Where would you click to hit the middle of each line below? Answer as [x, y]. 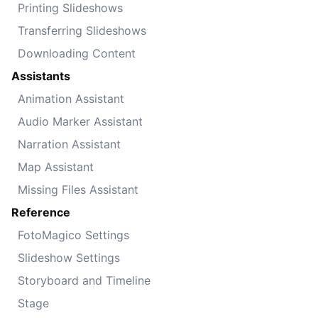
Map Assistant [56, 166]
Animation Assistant [71, 98]
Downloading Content [77, 53]
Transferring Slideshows [82, 30]
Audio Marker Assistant [80, 121]
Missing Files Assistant [78, 189]
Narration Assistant [69, 144]
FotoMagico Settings [73, 235]
